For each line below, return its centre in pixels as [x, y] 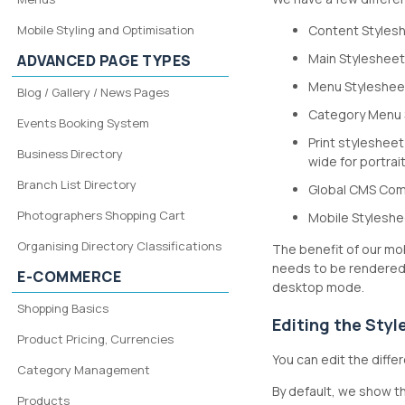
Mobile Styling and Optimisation [106, 30]
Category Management [84, 370]
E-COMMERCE [70, 277]
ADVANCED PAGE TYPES [104, 61]
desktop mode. [320, 287]
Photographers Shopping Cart [102, 215]
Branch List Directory [77, 184]
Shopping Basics [63, 308]
